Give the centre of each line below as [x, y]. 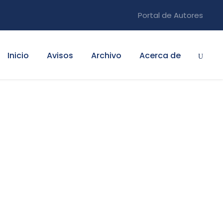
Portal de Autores [170, 15]
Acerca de [160, 56]
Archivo [106, 56]
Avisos [60, 56]
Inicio [18, 56]
